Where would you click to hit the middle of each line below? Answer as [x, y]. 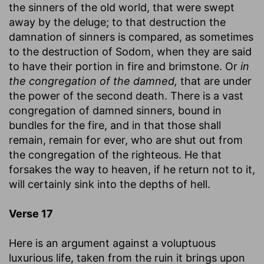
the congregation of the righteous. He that [115, 154]
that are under [214, 81]
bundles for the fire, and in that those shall [115, 125]
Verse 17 [31, 213]
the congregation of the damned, [93, 81]
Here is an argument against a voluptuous [112, 243]
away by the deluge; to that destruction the [117, 22]
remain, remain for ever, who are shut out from [126, 140]
